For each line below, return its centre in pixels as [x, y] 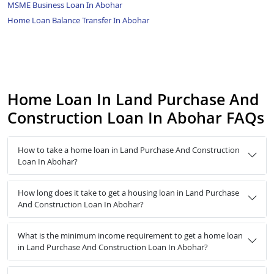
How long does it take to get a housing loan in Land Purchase [128, 192]
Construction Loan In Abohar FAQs [136, 118]
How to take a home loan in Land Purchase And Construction [129, 150]
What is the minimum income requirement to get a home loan [130, 236]
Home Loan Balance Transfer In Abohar [78, 20]
